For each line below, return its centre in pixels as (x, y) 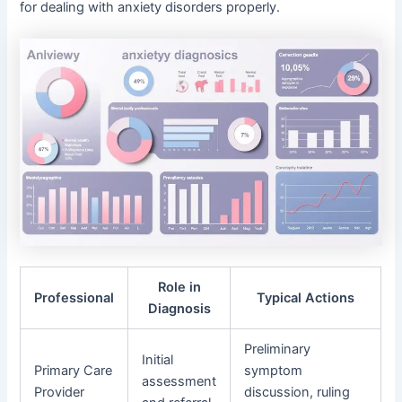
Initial (158, 359)
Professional (74, 297)
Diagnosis (179, 308)
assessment (179, 381)
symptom (274, 370)
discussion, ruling (297, 392)
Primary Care (74, 370)
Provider (60, 392)
